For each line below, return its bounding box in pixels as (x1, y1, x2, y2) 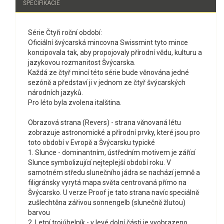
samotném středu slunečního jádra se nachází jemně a (28, 168, 200, 177)
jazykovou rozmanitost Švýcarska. (28, 58, 135, 67)
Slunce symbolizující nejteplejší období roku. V (28, 158, 171, 167)
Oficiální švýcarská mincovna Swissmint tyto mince (28, 38, 188, 47)
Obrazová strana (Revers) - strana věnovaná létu (28, 118, 181, 127)
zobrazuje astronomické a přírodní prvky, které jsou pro (28, 128, 200, 137)
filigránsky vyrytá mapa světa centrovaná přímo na (28, 178, 186, 187)
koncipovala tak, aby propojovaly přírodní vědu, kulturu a (28, 48, 202, 57)
